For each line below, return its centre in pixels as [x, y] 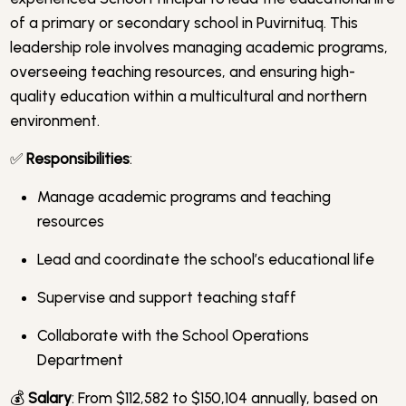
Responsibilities [78, 159]
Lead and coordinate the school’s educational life [206, 259]
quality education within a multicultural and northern [189, 96]
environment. [55, 121]
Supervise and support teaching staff [167, 297]
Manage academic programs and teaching [184, 197]
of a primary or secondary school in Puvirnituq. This [184, 23]
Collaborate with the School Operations [174, 335]
